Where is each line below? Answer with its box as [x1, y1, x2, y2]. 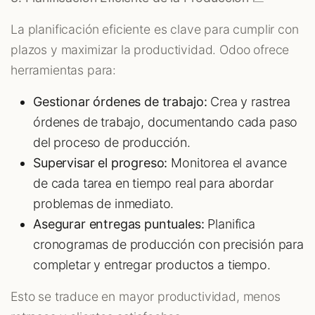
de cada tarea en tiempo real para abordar [33, 176, 274, 191]
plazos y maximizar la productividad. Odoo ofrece [11, 42, 290, 58]
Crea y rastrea [207, 94, 290, 110]
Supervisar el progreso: [33, 155, 168, 171]
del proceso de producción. [33, 135, 191, 150]
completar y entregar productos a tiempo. [33, 257, 271, 273]
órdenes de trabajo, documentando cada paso [33, 115, 298, 130]
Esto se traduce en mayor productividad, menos [11, 289, 281, 304]
